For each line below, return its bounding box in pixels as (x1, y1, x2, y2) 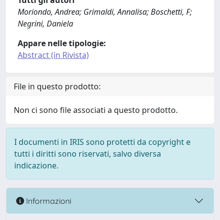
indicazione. (14, 160, 58, 171)
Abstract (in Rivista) (18, 50, 89, 60)
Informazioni (24, 195, 71, 206)
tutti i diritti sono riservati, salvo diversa (14, 148, 161, 159)
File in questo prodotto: (14, 81, 101, 92)
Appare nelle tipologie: (18, 38, 106, 49)
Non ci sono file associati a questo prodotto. (14, 105, 178, 115)
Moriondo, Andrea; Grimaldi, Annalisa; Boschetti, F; (18, 6, 192, 17)
